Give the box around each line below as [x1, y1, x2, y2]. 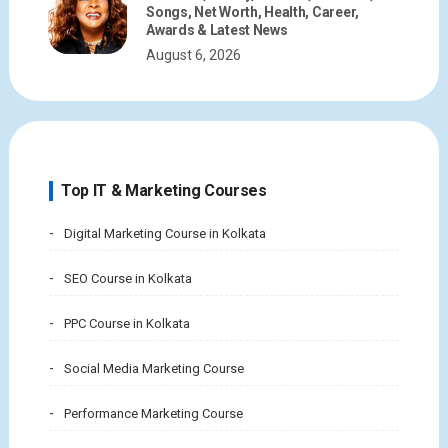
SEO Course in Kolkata [63, 271, 192, 287]
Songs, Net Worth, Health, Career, [146, 4, 359, 21]
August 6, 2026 [146, 47, 242, 64]
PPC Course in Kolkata [63, 316, 190, 332]
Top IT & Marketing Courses [60, 181, 267, 201]
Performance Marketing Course [63, 406, 243, 422]
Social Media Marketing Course [63, 361, 244, 377]
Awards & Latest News [146, 22, 288, 39]
